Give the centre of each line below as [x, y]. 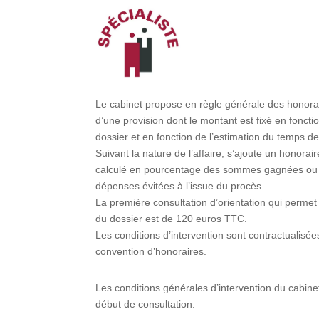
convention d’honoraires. [151, 251]
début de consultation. [146, 304]
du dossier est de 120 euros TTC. [172, 218]
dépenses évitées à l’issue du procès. [180, 185]
